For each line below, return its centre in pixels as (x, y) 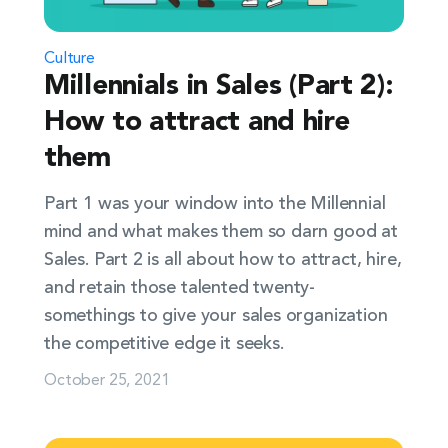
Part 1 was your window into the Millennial (215, 204)
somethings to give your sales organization (216, 316)
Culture (69, 56)
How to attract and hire (197, 123)
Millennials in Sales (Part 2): (219, 87)
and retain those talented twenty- (180, 288)
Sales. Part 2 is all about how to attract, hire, (223, 260)
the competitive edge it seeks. (164, 344)
